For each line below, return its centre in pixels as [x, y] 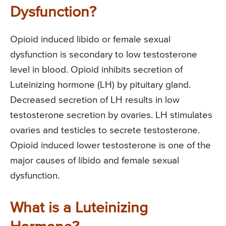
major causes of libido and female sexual [95, 160]
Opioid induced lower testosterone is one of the [110, 145]
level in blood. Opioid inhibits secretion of [96, 70]
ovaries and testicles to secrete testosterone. [105, 130]
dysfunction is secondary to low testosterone [104, 54]
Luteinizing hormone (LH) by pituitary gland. [100, 85]
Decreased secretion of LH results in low [95, 100]
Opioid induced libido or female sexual [90, 39]
